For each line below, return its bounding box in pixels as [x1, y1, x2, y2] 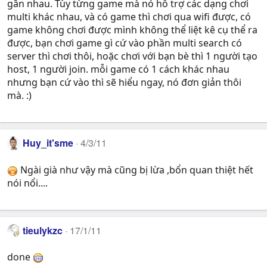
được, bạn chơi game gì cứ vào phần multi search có [7, 36, 242, 50]
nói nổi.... [7, 176, 48, 190]
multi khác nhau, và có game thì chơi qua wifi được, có [7, 10, 251, 24]
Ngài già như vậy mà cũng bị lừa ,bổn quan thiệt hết [18, 163, 253, 176]
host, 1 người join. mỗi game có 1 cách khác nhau [7, 63, 229, 76]
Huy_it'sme [23, 136, 74, 150]
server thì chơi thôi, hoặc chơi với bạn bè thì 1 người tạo [7, 49, 257, 63]
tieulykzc [23, 223, 63, 237]
